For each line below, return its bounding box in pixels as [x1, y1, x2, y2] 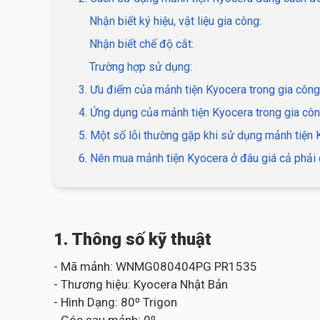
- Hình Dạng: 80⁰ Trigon [54, 295, 177, 309]
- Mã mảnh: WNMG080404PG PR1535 [54, 259, 257, 274]
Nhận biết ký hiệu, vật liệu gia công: [89, 14, 261, 28]
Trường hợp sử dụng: [89, 60, 192, 74]
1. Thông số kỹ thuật [54, 229, 211, 249]
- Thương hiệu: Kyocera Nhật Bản [54, 277, 228, 291]
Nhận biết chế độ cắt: [89, 37, 194, 51]
